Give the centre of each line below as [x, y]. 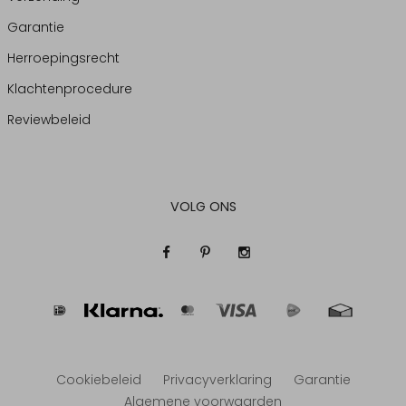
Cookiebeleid [98, 380]
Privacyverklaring [217, 380]
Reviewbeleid [49, 120]
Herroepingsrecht [63, 58]
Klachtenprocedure [70, 89]
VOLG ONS [203, 207]
